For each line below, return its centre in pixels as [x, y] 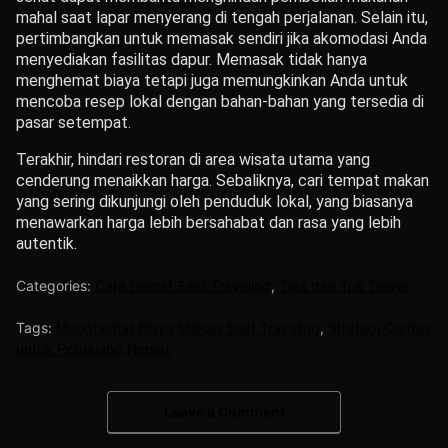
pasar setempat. [73, 123]
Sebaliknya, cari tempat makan [322, 181]
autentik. [46, 244]
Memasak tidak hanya [291, 60]
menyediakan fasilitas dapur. [114, 60]
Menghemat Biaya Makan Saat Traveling [188, 328]
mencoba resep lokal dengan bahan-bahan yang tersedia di [220, 102]
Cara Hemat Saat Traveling [183, 286]
